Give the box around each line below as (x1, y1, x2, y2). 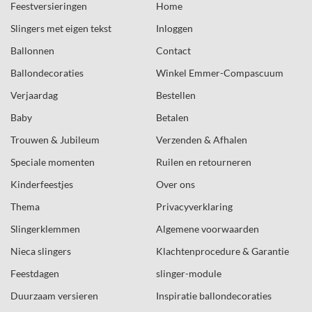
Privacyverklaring (156, 200, 233, 212)
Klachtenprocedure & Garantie (156, 244, 289, 257)
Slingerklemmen (10, 222, 80, 235)
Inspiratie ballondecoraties (156, 289, 272, 302)
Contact (156, 44, 191, 56)
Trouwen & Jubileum (10, 133, 100, 146)
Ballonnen (10, 44, 54, 56)
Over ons (156, 178, 195, 190)
